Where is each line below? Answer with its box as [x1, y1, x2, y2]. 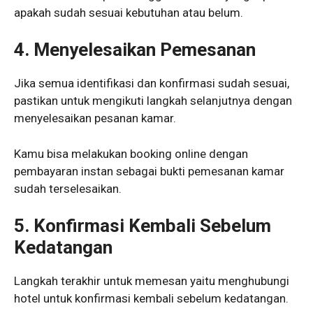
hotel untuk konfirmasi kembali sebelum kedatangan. [14, 291, 289, 306]
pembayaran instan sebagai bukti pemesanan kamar [14, 163, 284, 178]
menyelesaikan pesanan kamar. [14, 111, 176, 126]
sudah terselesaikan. [14, 181, 122, 196]
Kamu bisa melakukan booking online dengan [14, 146, 248, 161]
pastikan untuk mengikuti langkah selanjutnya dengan [14, 94, 292, 108]
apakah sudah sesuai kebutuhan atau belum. [14, 5, 243, 20]
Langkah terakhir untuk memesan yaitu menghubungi [14, 274, 289, 289]
